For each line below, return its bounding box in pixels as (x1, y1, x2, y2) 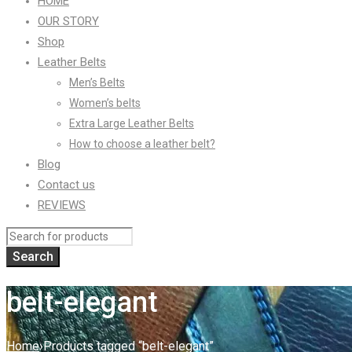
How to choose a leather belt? (69, 137, 215, 150)
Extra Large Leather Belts (69, 117, 194, 130)
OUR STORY (38, 14, 99, 28)
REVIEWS (38, 198, 86, 212)
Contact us (38, 178, 95, 192)
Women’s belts (69, 97, 141, 109)
